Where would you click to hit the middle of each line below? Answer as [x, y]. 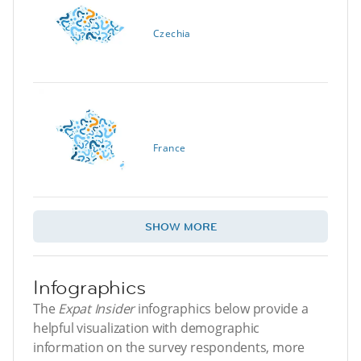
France [170, 148]
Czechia [172, 34]
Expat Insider [97, 309]
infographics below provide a [222, 309]
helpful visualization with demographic [147, 328]
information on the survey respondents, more [169, 348]
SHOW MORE [180, 227]
